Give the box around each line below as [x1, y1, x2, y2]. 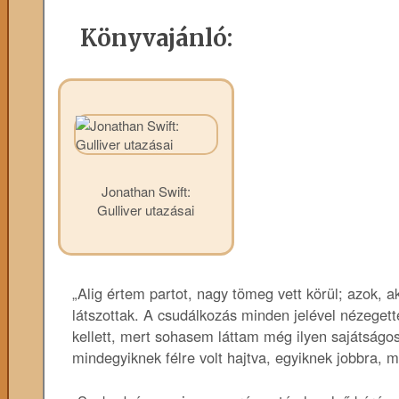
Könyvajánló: [80, 24, 232, 53]
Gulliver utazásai [97, 200, 194, 220]
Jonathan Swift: [101, 182, 191, 201]
